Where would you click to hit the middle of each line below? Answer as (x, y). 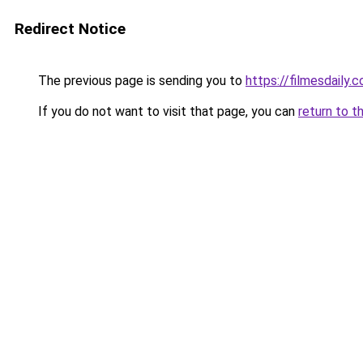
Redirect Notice (70, 29)
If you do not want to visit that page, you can (167, 111)
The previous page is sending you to (140, 81)
